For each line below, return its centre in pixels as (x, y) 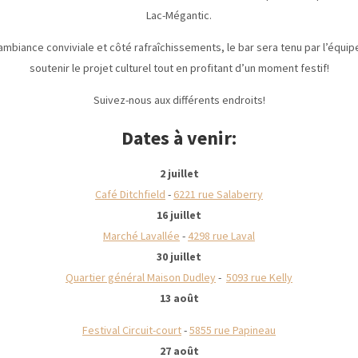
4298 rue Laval (221, 235)
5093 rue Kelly (259, 277)
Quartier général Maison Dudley (141, 277)
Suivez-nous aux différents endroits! (179, 99)
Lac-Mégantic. (179, 15)
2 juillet (179, 173)
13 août (179, 298)
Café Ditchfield (130, 194)
